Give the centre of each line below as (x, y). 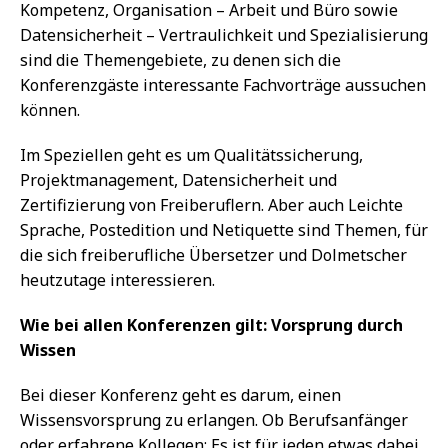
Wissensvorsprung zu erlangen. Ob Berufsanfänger (214, 419)
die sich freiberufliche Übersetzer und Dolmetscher (213, 254)
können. (50, 109)
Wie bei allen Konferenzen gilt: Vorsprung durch (211, 324)
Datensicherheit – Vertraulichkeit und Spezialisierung (224, 34)
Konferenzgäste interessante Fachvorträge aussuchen (223, 84)
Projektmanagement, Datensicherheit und (178, 179)
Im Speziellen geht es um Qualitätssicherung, (191, 154)
